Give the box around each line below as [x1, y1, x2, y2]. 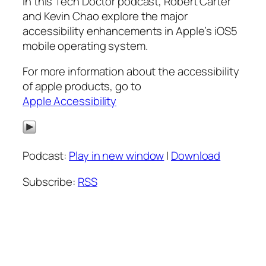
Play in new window [69, 148, 164, 164]
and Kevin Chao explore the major [23, 8, 188, 24]
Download [171, 148, 221, 164]
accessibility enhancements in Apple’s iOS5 [23, 23, 237, 39]
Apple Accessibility [23, 93, 117, 109]
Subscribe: [23, 173, 78, 189]
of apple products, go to [23, 78, 141, 94]
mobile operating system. [23, 37, 148, 53]
